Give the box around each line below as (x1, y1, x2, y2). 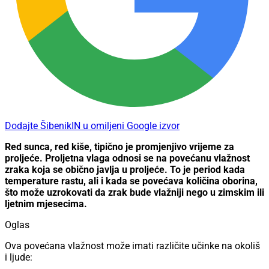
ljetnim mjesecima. (5, 198, 87, 210)
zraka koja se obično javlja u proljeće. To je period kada (5, 164, 245, 176)
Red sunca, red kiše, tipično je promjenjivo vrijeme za (5, 141, 234, 153)
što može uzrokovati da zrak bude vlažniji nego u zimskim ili (5, 187, 264, 199)
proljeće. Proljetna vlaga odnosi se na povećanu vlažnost (5, 153, 250, 165)
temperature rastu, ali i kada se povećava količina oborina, (5, 175, 258, 187)
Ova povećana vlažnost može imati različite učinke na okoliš (5, 240, 260, 252)
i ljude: (5, 252, 32, 264)
